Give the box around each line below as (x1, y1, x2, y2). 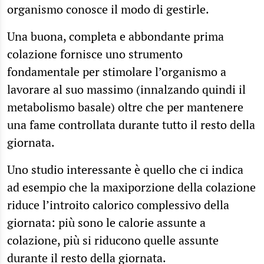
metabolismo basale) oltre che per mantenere (7, 99, 243, 115)
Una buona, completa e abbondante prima (7, 28, 224, 45)
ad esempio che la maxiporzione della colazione (7, 179, 256, 196)
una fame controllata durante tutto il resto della (7, 117, 255, 133)
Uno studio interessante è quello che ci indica (7, 161, 243, 178)
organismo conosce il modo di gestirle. (7, 1, 209, 18)
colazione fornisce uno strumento (7, 46, 183, 62)
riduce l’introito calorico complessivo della (7, 197, 229, 213)
